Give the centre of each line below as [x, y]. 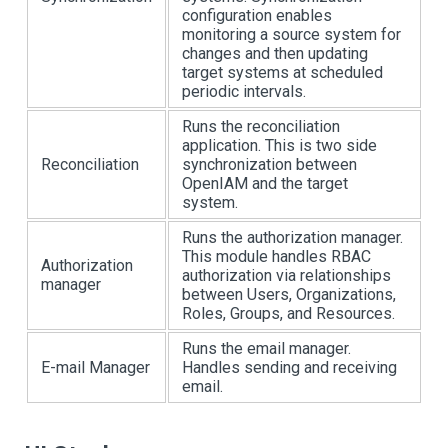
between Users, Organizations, [289, 294]
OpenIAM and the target [265, 183]
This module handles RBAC [276, 256]
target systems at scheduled [282, 72]
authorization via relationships [286, 275]
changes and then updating [275, 53]
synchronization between [269, 164]
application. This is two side [279, 145]
